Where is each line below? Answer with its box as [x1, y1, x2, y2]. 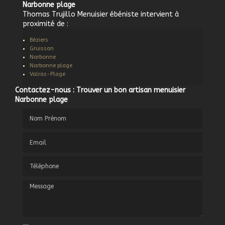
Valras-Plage [30, 70, 65, 77]
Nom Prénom [22, 108, 65, 118]
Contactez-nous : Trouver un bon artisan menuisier [15, 85, 185, 94]
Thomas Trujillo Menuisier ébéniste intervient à [23, 10, 179, 19]
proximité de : [23, 19, 68, 28]
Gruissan [30, 45, 54, 52]
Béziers [30, 36, 48, 43]
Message [22, 179, 51, 188]
